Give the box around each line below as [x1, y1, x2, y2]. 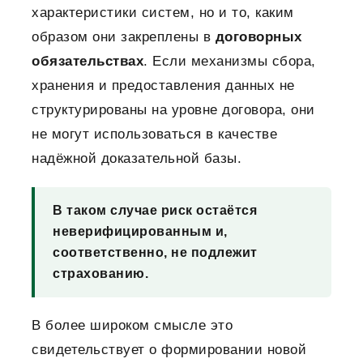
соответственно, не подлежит [53, 246, 258, 260]
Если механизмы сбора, [152, 53, 316, 70]
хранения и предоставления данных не [32, 78, 295, 94]
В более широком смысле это [32, 318, 233, 334]
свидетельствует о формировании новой [32, 342, 306, 358]
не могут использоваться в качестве [32, 126, 277, 143]
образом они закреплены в [32, 29, 216, 45]
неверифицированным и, [53, 224, 228, 239]
